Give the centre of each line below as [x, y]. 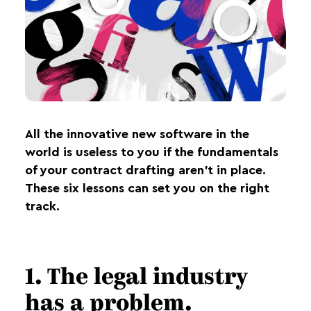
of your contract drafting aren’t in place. [145, 170]
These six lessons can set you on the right [147, 188]
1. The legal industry [136, 278]
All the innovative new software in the [137, 134]
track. [42, 206]
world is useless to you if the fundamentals [152, 152]
